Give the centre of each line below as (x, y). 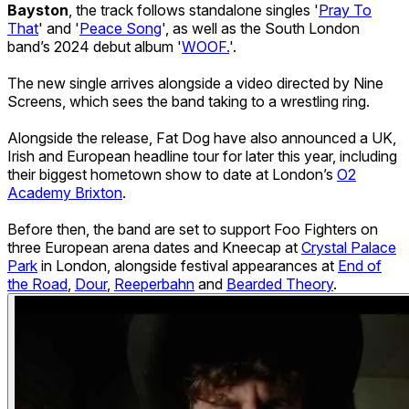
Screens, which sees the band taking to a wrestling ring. (189, 101)
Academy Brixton (65, 192)
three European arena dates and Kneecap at (154, 247)
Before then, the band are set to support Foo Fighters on (193, 229)
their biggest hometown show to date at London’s (172, 174)
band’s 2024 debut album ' (94, 46)
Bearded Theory (280, 283)
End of (360, 265)
